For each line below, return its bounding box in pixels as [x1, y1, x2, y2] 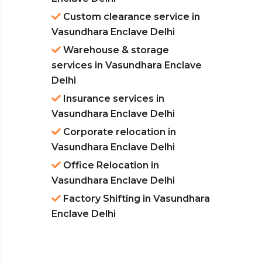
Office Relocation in [61, 160, 159, 171]
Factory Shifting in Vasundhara [61, 193, 210, 205]
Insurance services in [61, 93, 164, 105]
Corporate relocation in [61, 126, 176, 138]
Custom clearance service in [61, 11, 200, 23]
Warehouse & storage [61, 44, 169, 56]
